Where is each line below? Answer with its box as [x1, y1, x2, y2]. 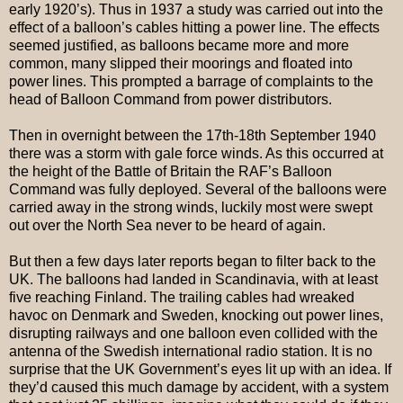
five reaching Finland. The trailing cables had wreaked [9, 290, 354, 306]
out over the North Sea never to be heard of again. [9, 218, 326, 234]
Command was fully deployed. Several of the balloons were [9, 182, 387, 198]
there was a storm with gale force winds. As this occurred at [9, 146, 383, 162]
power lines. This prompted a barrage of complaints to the [9, 74, 373, 90]
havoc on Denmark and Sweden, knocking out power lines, [9, 308, 383, 324]
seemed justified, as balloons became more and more [9, 38, 349, 54]
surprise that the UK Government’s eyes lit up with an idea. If [9, 362, 391, 378]
